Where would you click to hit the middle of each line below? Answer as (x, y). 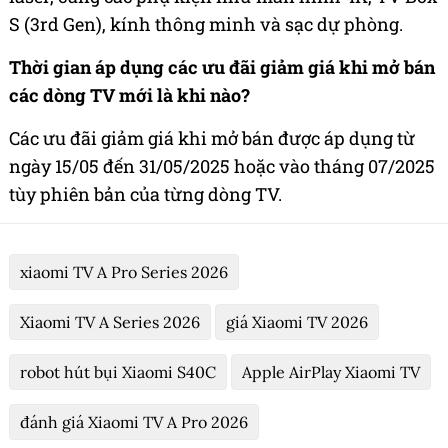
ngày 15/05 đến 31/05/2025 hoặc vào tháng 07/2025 (222, 166)
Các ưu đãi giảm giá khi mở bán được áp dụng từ (212, 138)
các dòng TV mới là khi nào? (129, 95)
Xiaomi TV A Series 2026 (110, 322)
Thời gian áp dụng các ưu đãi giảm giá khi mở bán (222, 67)
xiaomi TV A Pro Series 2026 (124, 272)
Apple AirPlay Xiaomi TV (331, 372)
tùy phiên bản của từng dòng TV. (145, 194)
